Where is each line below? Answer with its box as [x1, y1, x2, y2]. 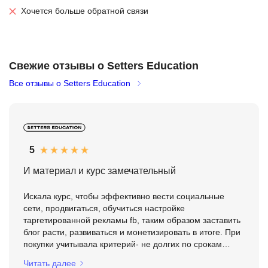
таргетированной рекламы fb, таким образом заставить [23, 215, 240, 226]
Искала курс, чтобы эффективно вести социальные [23, 191, 224, 202]
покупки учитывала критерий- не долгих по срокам [23, 239, 222, 249]
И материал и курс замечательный [23, 166, 176, 176]
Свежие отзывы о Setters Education [9, 60, 199, 72]
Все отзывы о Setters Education [9, 78, 130, 88]
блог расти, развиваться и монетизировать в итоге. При [23, 227, 240, 237]
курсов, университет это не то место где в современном [23, 251, 243, 261]
